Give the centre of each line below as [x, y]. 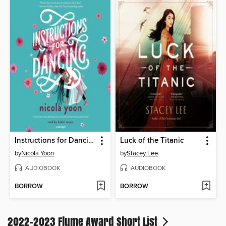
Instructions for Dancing [91, 140]
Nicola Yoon [38, 153]
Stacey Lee [142, 153]
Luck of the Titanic [152, 140]
